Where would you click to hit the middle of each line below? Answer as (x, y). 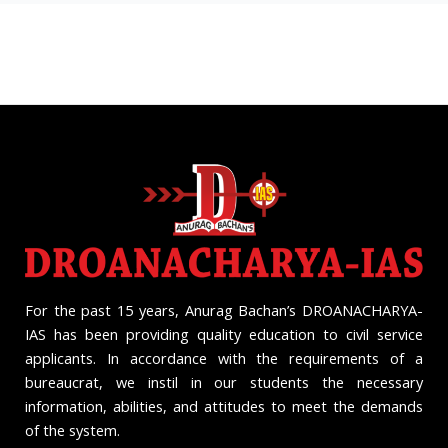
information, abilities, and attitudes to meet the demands (224, 406)
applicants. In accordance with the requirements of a (224, 358)
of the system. (72, 430)
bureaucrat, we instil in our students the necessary (224, 382)
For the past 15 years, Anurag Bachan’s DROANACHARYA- (224, 310)
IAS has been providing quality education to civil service (224, 334)
